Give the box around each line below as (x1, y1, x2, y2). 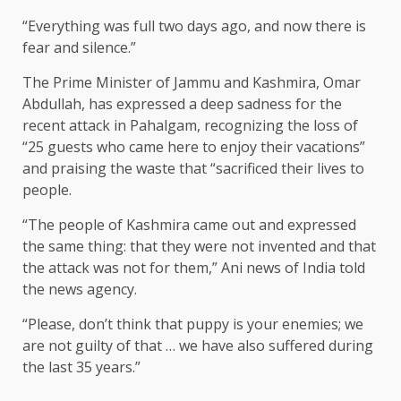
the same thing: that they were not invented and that (22, 235, 376, 256)
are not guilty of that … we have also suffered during (22, 335, 373, 355)
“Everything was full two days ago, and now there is (22, 15, 366, 36)
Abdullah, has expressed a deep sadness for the (22, 93, 342, 114)
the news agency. (22, 278, 137, 299)
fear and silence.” (22, 37, 136, 57)
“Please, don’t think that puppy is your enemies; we (22, 313, 363, 334)
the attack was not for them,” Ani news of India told (22, 257, 365, 277)
